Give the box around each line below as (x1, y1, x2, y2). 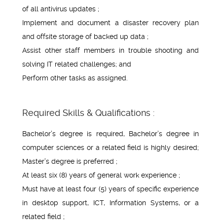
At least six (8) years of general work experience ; (22, 171, 180, 179)
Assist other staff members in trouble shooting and (22, 46, 199, 54)
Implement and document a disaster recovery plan (22, 18, 199, 27)
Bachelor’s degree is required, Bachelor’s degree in (22, 129, 199, 138)
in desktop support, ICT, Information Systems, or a (22, 198, 199, 207)
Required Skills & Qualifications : (22, 108, 154, 118)
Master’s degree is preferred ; (22, 157, 117, 165)
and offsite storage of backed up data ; (22, 32, 148, 40)
